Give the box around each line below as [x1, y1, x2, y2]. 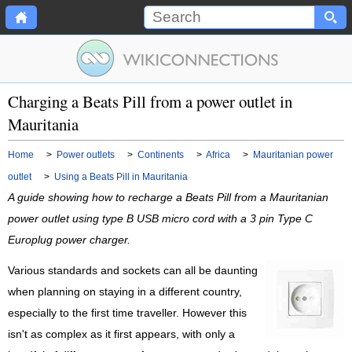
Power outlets [57, 149, 115, 160]
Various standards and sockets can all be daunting [8, 265, 258, 277]
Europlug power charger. [8, 234, 130, 246]
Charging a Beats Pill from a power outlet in [8, 90, 292, 112]
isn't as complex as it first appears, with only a [8, 328, 235, 341]
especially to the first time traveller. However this [8, 307, 247, 320]
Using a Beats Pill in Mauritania [54, 171, 188, 182]
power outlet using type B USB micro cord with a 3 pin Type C [8, 213, 313, 225]
